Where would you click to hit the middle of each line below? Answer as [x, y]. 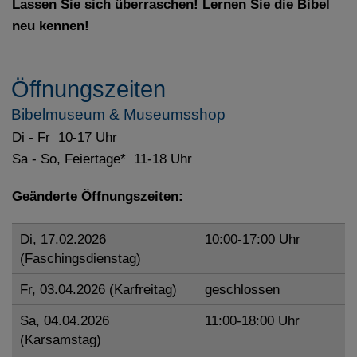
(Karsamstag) [63, 340]
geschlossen [242, 290]
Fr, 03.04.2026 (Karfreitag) [100, 290]
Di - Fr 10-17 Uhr [65, 137]
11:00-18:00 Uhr [252, 321]
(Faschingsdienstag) [82, 259]
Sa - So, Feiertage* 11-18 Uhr [102, 159]
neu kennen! [51, 26]
